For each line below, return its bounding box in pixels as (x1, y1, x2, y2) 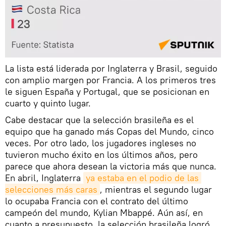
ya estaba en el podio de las (86, 172, 199, 184)
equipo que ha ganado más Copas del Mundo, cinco (5, 126, 214, 138)
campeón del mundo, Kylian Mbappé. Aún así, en (5, 207, 203, 219)
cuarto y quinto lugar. (5, 97, 91, 109)
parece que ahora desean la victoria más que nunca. (5, 160, 216, 173)
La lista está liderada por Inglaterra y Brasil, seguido (5, 63, 217, 75)
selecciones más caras (5, 184, 97, 196)
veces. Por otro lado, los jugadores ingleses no (5, 137, 196, 149)
